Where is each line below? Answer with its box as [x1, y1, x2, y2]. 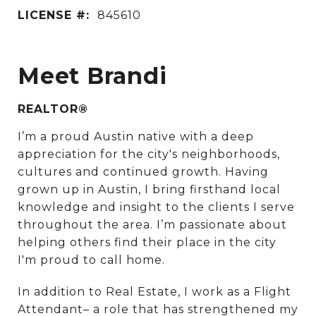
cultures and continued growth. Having [18, 164, 269, 178]
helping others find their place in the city [18, 235, 276, 249]
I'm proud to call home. [18, 253, 169, 267]
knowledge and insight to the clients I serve [18, 200, 295, 214]
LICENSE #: [18, 8, 90, 22]
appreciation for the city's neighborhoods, [18, 147, 280, 161]
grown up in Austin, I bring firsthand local [18, 182, 281, 196]
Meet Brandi [18, 61, 167, 90]
